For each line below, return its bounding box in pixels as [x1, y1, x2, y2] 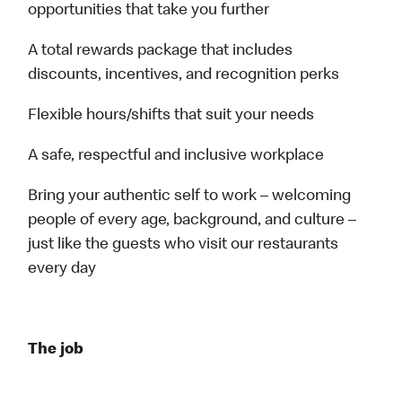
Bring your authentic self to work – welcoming [28, 188, 352, 205]
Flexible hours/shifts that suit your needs [28, 108, 315, 125]
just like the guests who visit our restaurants [28, 237, 339, 254]
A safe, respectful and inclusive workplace [28, 148, 325, 165]
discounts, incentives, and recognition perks [28, 67, 340, 84]
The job [28, 342, 84, 359]
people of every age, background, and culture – [28, 213, 357, 230]
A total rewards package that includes [28, 43, 293, 60]
